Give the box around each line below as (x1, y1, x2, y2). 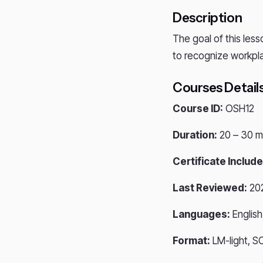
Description (173, 10, 242, 26)
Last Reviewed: (173, 182, 247, 194)
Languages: (173, 208, 230, 220)
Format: (173, 235, 210, 247)
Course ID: (173, 103, 223, 114)
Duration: (173, 129, 217, 141)
